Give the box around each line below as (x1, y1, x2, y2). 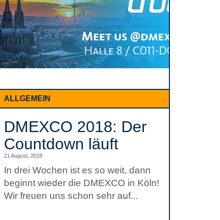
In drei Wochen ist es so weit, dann (4, 165, 151, 175)
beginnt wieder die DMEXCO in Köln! (4, 178, 159, 188)
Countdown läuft (4, 135, 118, 153)
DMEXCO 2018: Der (4, 118, 147, 136)
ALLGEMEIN (4, 94, 51, 103)
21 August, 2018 (4, 153, 42, 159)
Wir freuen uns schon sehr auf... (4, 191, 138, 201)
